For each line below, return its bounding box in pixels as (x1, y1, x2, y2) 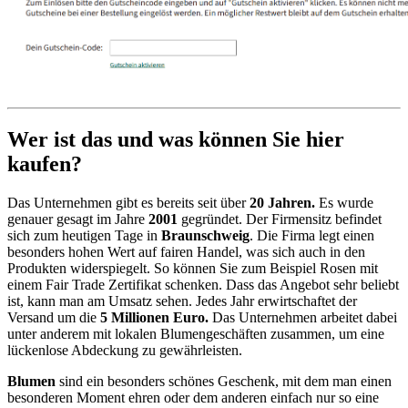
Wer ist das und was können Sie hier (7, 127, 344, 151)
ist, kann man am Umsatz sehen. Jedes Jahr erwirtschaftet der (7, 292, 357, 309)
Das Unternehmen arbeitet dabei (212, 309, 397, 325)
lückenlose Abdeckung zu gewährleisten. (7, 342, 242, 358)
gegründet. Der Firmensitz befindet (181, 210, 382, 227)
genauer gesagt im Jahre (7, 210, 148, 227)
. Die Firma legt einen (250, 227, 374, 243)
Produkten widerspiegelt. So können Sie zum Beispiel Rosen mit (7, 260, 378, 276)
